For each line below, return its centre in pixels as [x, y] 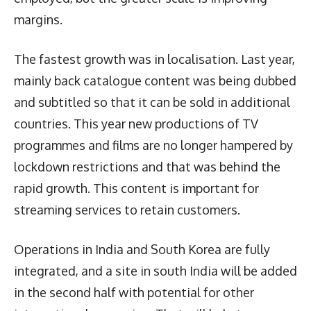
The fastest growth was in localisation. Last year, [154, 59]
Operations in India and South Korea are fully [142, 249]
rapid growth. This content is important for [136, 188]
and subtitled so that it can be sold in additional [152, 102]
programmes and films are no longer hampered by [153, 145]
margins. [38, 19]
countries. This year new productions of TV [136, 123]
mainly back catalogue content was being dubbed [155, 80]
